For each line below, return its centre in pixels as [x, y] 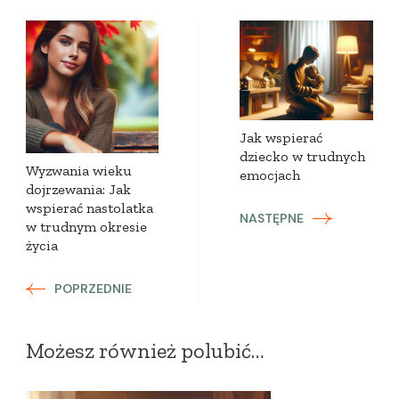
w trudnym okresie [86, 227]
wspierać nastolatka [90, 208]
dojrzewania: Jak [78, 189]
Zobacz [79, 42]
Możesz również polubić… [145, 350]
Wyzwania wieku [79, 171]
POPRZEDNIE [93, 289]
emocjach [270, 175]
